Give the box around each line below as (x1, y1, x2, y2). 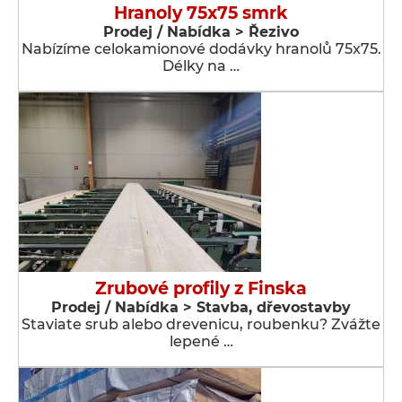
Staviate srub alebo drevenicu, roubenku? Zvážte (22, 316, 380, 333)
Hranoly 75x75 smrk (114, 3, 288, 23)
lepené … (169, 333, 233, 350)
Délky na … (162, 57, 240, 74)
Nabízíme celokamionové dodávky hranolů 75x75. (21, 40, 381, 57)
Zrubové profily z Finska (95, 278, 307, 299)
